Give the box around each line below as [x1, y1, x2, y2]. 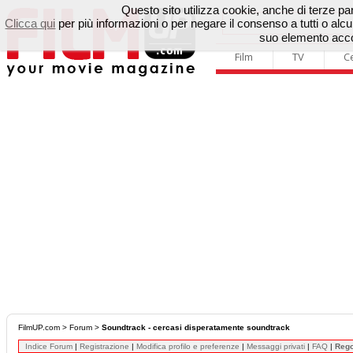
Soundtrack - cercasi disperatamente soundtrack [102, 323, 290, 332]
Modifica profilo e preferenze [136, 342, 240, 351]
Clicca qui [5, 17, 56, 30]
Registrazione [80, 342, 129, 351]
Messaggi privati [247, 342, 305, 351]
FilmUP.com [18, 323, 60, 332]
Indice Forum [25, 342, 72, 351]
